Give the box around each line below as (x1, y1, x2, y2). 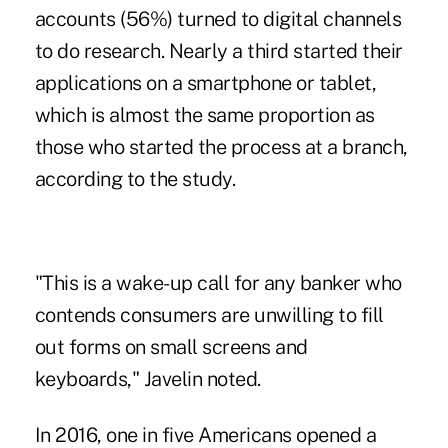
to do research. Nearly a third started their (34, 38, 403, 63)
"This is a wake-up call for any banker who (34, 270, 402, 295)
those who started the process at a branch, (34, 134, 408, 159)
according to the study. (34, 166, 240, 191)
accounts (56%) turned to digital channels (34, 6, 402, 31)
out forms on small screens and (34, 334, 308, 359)
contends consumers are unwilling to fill (34, 302, 384, 327)
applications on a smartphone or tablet (34, 70, 372, 95)
